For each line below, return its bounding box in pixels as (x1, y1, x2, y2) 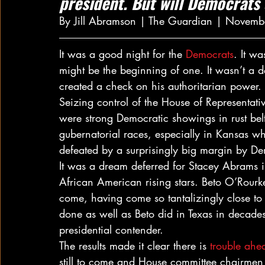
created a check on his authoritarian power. (59, 79, 261, 93)
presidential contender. (59, 222, 163, 237)
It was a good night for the (59, 47, 186, 61)
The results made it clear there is (59, 238, 210, 253)
